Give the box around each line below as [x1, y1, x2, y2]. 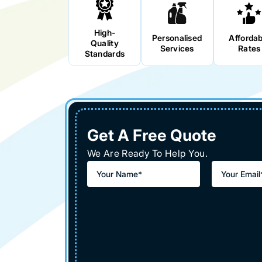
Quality [90, 37, 119, 48]
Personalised [151, 32, 202, 43]
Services [160, 43, 194, 53]
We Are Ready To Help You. [87, 147, 208, 160]
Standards [84, 48, 125, 58]
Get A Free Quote [87, 126, 216, 146]
